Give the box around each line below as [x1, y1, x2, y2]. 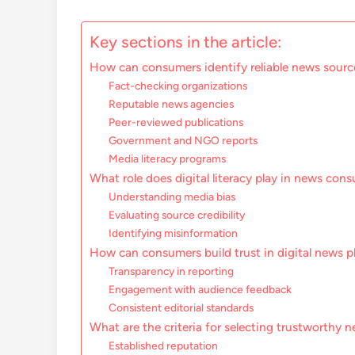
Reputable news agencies [109, 97, 235, 111]
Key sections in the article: [90, 32, 281, 52]
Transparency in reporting [109, 265, 235, 278]
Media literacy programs [109, 152, 227, 166]
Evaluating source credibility [109, 208, 246, 222]
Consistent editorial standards [109, 301, 254, 315]
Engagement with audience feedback [109, 283, 292, 296]
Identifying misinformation [109, 227, 239, 240]
